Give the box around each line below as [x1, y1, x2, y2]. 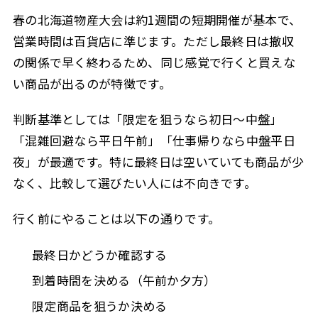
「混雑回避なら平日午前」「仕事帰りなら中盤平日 [12, 131, 295, 150]
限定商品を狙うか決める [32, 296, 168, 314]
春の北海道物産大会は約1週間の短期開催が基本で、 [12, 10, 302, 28]
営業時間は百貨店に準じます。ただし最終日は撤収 [12, 31, 294, 50]
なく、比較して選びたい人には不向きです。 [12, 174, 257, 192]
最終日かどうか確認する [32, 245, 168, 263]
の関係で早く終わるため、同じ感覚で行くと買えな [12, 53, 295, 71]
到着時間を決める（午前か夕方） [32, 270, 216, 289]
